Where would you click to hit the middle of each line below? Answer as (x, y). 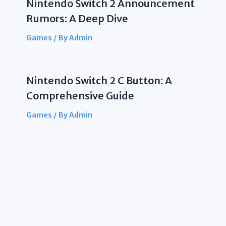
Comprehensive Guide (80, 95)
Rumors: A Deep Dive (77, 18)
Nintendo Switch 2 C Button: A (99, 80)
